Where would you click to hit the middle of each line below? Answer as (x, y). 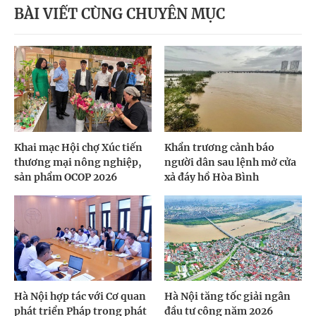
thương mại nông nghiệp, (78, 162)
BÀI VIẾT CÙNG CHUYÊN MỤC (120, 14)
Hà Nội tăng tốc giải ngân (228, 297)
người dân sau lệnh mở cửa (231, 162)
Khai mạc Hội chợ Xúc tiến (78, 147)
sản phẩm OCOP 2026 (66, 177)
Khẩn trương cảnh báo (220, 147)
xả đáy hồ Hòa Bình (212, 177)
